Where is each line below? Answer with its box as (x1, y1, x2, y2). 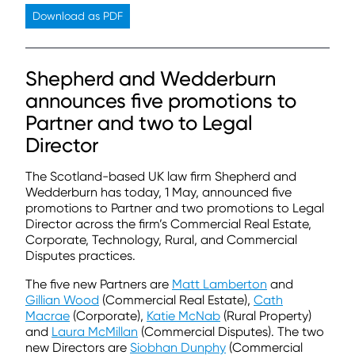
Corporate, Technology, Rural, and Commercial (25, 231, 297, 247)
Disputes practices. (25, 247, 136, 263)
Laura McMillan (52, 323, 138, 339)
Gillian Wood (25, 292, 99, 307)
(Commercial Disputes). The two (138, 323, 324, 339)
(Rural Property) (220, 307, 311, 323)
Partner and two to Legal (25, 110, 253, 135)
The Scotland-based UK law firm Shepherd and (25, 168, 296, 184)
